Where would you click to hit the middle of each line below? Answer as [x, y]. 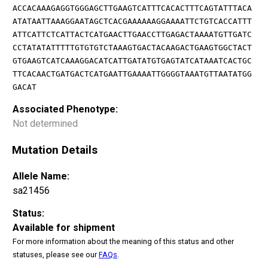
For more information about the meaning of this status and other [123, 241]
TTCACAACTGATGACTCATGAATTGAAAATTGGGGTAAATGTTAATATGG [132, 74]
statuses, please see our [56, 254]
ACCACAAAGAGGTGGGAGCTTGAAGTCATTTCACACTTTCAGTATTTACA [132, 8]
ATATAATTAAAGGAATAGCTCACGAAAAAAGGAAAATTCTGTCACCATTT [132, 22]
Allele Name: [41, 176]
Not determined [45, 124]
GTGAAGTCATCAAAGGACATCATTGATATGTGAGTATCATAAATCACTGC [132, 61]
